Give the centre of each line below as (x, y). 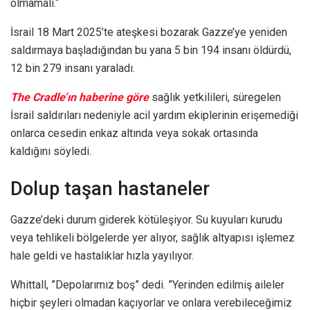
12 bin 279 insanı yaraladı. (73, 69)
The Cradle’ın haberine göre (81, 98)
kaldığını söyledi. (51, 152)
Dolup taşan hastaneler (110, 189)
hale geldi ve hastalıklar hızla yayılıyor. (102, 255)
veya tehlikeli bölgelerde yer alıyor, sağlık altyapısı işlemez (153, 237)
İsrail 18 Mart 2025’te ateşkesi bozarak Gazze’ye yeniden (149, 33)
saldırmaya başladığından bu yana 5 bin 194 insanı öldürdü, (151, 51)
